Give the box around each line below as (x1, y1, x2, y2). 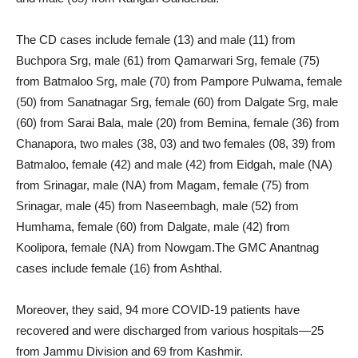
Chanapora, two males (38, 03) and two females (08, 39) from (16, 137, 336, 151)
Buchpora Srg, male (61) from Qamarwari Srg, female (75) (16, 54, 320, 68)
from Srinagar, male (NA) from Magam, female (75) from (16, 178, 309, 193)
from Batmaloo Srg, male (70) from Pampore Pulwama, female (16, 74, 342, 89)
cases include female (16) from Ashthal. (16, 261, 222, 276)
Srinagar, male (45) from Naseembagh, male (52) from (16, 199, 299, 213)
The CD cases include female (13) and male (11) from (16, 33, 296, 47)
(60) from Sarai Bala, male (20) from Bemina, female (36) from (16, 116, 340, 130)
